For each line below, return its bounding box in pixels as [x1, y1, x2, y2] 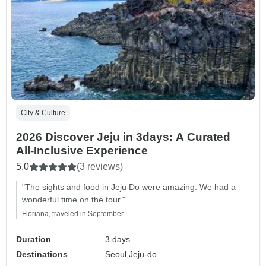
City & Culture [21, 108, 65, 117]
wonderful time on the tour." [22, 194, 125, 204]
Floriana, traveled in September [22, 209, 123, 218]
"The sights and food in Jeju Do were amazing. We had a [22, 182, 236, 192]
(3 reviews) [77, 161, 123, 172]
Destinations [16, 249, 68, 259]
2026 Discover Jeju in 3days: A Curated [16, 130, 230, 143]
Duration [16, 234, 51, 244]
